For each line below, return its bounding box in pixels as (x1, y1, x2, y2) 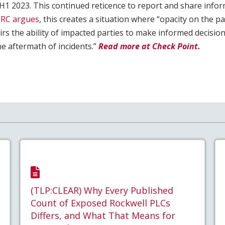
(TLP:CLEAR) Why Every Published (30, 184, 173, 196)
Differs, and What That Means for (30, 209, 175, 221)
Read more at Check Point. (98, 41, 200, 52)
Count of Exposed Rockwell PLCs (30, 196, 170, 209)
